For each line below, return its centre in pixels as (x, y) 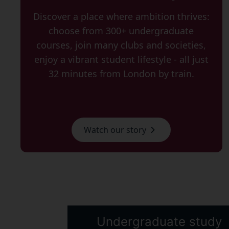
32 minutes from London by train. (121, 74)
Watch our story (115, 130)
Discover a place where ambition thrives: (121, 16)
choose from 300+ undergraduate (121, 31)
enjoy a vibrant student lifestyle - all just (121, 59)
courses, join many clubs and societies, (121, 45)
